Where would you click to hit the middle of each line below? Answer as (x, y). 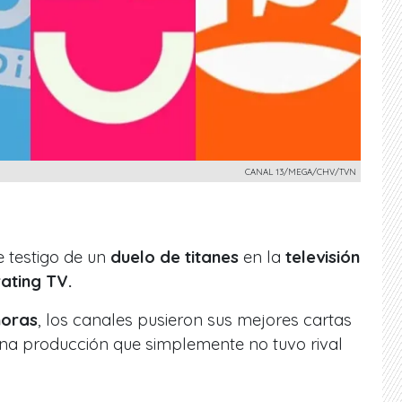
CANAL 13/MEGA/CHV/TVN (301, 171)
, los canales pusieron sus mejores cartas (195, 319)
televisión (323, 257)
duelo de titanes (175, 257)
